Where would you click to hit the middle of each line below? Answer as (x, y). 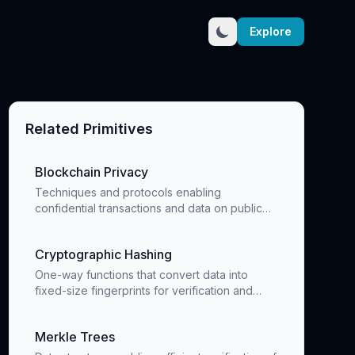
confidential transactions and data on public (148, 208)
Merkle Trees (74, 337)
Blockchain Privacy (91, 172)
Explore (271, 31)
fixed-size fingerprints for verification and (143, 290)
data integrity (69, 306)
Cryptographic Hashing (103, 254)
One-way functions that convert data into (141, 275)
